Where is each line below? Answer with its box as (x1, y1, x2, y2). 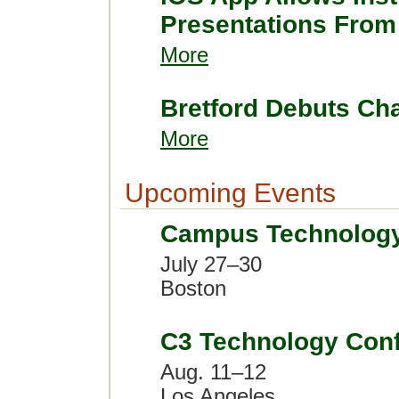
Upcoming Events (125, 178, 336, 208)
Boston (160, 277, 226, 300)
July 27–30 (160, 253, 262, 276)
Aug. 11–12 (160, 361, 266, 384)
